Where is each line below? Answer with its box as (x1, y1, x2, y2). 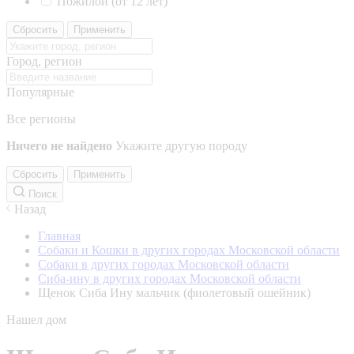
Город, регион (6, 55, 82, 68)
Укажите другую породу (115, 139, 247, 153)
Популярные (6, 85, 74, 99)
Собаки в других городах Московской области (38, 258, 289, 271)
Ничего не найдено (6, 139, 112, 153)
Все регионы (6, 112, 76, 126)
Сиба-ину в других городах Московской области (38, 272, 301, 285)
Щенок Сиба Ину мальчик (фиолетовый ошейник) (38, 286, 311, 299)
